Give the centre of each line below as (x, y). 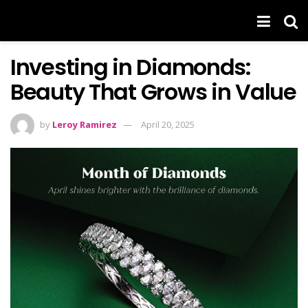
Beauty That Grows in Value (153, 92)
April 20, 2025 (168, 124)
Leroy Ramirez (85, 124)
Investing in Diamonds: (131, 67)
